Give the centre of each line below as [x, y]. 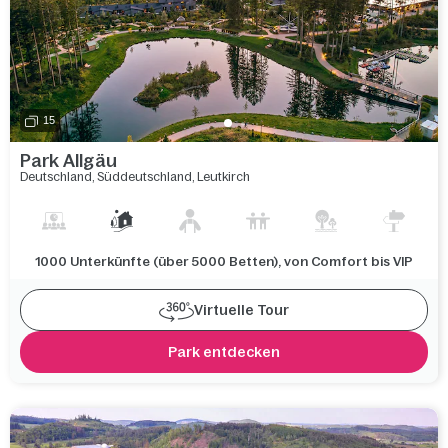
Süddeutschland [144, 176]
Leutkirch [223, 176]
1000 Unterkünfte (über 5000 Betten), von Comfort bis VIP [224, 261]
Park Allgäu [68, 160]
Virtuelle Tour [241, 309]
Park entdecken [224, 351]
